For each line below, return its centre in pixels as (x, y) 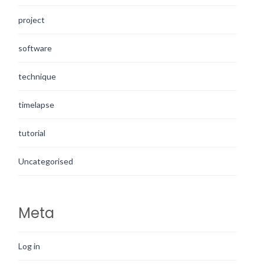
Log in (29, 246)
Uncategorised (46, 161)
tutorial (32, 133)
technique (37, 76)
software (35, 48)
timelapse (36, 104)
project (32, 19)
